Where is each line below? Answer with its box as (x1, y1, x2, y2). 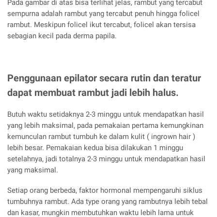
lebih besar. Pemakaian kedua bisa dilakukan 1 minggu (7, 143, 183, 153)
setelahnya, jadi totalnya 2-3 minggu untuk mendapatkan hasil (7, 155, 205, 164)
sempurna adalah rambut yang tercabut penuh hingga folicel (7, 9, 200, 18)
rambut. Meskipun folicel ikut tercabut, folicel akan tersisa (7, 20, 196, 30)
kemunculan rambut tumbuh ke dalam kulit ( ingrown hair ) (7, 132, 195, 141)
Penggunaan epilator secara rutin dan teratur (7, 72, 201, 84)
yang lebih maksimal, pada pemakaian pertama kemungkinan (7, 121, 203, 130)
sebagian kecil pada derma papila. (7, 31, 117, 41)
